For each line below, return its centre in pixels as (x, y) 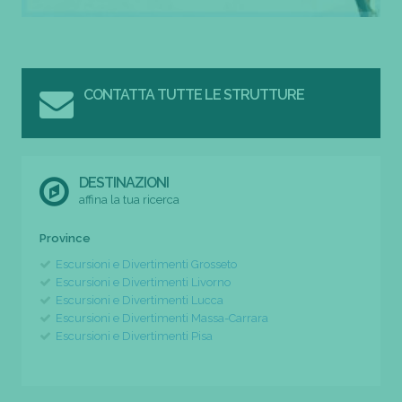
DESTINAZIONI (124, 182)
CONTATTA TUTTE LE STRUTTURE (194, 94)
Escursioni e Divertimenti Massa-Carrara (162, 318)
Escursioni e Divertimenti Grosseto (146, 264)
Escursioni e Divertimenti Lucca (140, 300)
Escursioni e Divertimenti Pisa (134, 336)
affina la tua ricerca (130, 199)
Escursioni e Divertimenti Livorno (143, 282)
